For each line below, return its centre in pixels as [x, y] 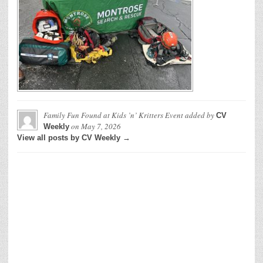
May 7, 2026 [101, 127]
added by [200, 115]
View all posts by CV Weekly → [74, 138]
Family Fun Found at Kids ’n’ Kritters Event [113, 115]
